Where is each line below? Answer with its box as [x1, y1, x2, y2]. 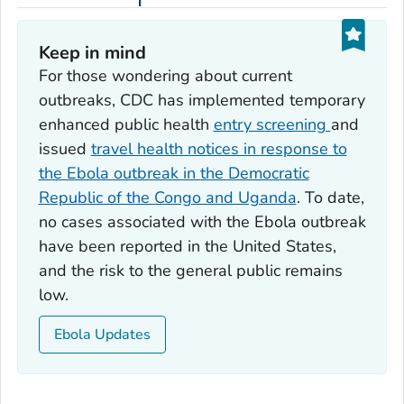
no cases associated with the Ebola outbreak [38, 210, 366, 233]
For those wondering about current [38, 64, 292, 87]
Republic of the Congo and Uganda [38, 186, 297, 208]
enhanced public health [38, 113, 214, 135]
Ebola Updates [53, 324, 151, 344]
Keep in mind [38, 40, 147, 65]
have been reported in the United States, [38, 234, 336, 257]
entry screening [213, 113, 331, 135]
